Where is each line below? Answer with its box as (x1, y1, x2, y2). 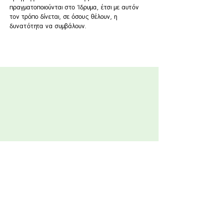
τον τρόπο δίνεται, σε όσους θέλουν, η (10, 13, 117, 20)
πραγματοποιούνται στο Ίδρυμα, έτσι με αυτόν (10, 3, 139, 11)
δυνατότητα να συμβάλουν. (10, 22, 87, 30)
